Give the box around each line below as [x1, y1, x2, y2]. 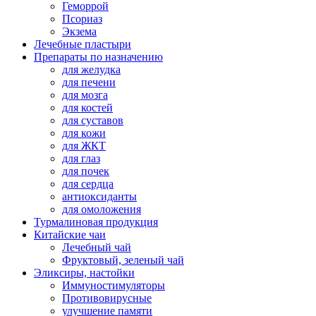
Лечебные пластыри [34, 38, 131, 50]
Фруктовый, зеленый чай [62, 254, 184, 266]
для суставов [62, 114, 123, 126]
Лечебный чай [62, 241, 131, 253]
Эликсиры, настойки [34, 267, 135, 279]
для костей [62, 102, 113, 114]
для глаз [62, 152, 100, 164]
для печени [62, 76, 116, 88]
